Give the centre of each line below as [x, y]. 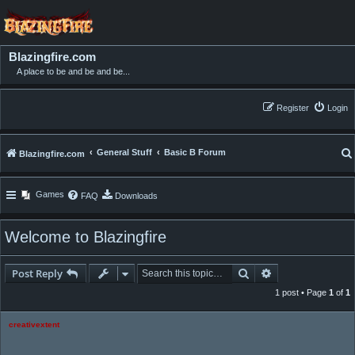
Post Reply [37, 274]
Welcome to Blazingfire [86, 237]
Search [266, 273]
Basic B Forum [195, 153]
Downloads [136, 196]
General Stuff [124, 153]
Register [293, 108]
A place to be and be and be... [73, 72]
